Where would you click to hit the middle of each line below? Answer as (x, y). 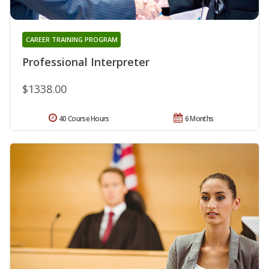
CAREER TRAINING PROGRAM (71, 40)
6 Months (199, 119)
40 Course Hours (84, 119)
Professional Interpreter (86, 62)
